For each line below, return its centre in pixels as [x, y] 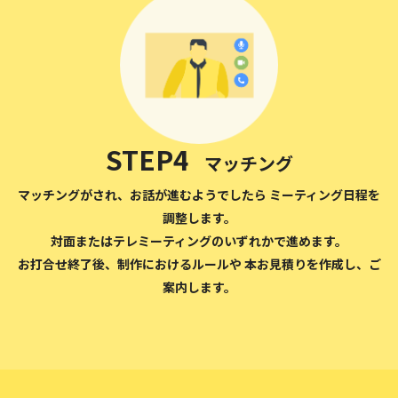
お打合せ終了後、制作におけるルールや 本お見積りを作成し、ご [199, 264]
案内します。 [199, 287]
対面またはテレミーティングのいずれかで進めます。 [199, 241]
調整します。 [199, 218]
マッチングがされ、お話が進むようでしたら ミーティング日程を [199, 195]
